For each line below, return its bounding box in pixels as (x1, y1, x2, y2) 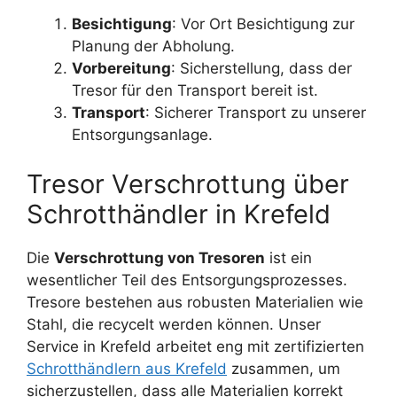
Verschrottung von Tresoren (54, 248, 265, 267)
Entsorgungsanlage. (72, 126, 213, 144)
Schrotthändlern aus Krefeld (27, 359, 227, 378)
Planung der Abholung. (72, 37, 235, 56)
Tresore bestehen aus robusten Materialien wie (27, 292, 363, 311)
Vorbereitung (72, 59, 171, 78)
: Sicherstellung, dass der (171, 59, 352, 78)
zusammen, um (227, 359, 340, 378)
